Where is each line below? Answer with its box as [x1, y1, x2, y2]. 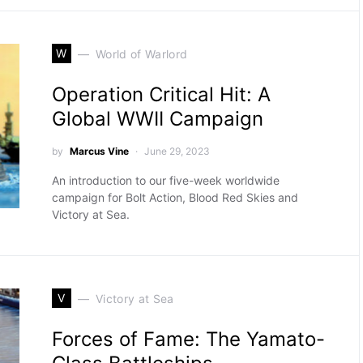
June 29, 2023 [143, 145, 210, 157]
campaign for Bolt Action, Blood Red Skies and [51, 190, 298, 204]
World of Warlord [95, 46, 188, 61]
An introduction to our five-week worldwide [51, 173, 280, 187]
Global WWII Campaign [51, 107, 263, 130]
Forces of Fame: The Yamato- [51, 327, 325, 351]
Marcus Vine [69, 145, 129, 157]
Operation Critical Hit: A [51, 83, 271, 106]
